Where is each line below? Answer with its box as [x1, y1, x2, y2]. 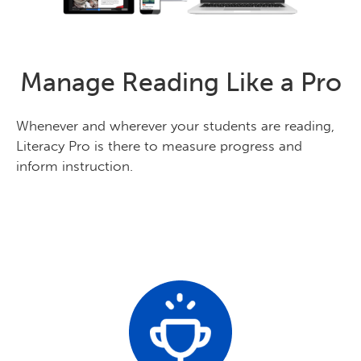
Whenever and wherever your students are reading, [16, 117, 334, 134]
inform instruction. [16, 157, 133, 174]
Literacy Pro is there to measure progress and [16, 137, 302, 154]
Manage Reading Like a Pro [19, 66, 342, 98]
